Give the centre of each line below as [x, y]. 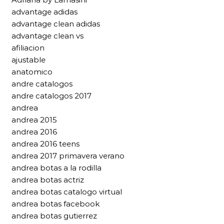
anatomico [32, 72]
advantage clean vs [47, 36]
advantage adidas [44, 12]
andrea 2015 [34, 120]
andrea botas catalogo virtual [67, 192]
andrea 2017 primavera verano [68, 156]
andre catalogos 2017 [51, 96]
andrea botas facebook [55, 204]
